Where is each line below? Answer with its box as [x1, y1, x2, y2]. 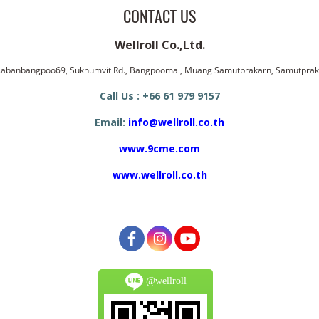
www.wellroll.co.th [112, 167, 207, 182]
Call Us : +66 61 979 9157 [99, 88, 220, 103]
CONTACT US [123, 5, 196, 27]
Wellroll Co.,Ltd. [114, 36, 205, 53]
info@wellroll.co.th [128, 115, 224, 129]
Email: [95, 115, 125, 129]
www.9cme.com [119, 141, 200, 155]
